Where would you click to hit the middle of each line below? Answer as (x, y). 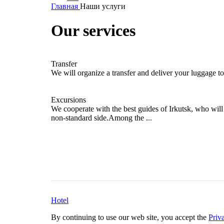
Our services (93, 31)
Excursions (68, 99)
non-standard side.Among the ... (101, 117)
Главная (64, 6)
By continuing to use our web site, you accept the (130, 217)
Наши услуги (103, 6)
